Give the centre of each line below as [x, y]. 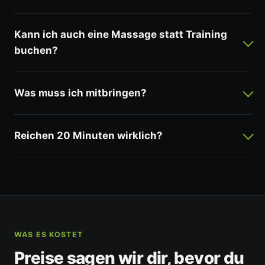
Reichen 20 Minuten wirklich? [88, 136]
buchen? [36, 51]
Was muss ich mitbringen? [80, 93]
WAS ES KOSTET [49, 235]
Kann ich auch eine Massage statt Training [121, 35]
